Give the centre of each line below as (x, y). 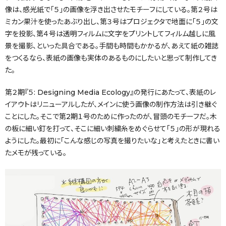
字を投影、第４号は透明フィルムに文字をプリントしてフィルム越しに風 (110, 34)
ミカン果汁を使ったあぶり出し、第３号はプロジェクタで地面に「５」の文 (112, 21)
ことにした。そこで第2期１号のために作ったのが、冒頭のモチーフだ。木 (111, 116)
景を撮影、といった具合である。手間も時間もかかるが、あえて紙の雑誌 (112, 46)
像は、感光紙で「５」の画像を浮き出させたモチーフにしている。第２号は (111, 9)
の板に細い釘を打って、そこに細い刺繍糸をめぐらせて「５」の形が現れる (113, 128)
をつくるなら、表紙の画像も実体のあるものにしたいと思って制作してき (111, 58)
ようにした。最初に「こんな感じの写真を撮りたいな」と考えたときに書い (112, 140)
